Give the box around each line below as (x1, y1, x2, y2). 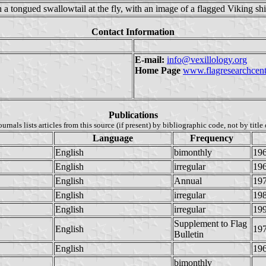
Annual (174, 175, 202, 186)
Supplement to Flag (174, 218, 247, 229)
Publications (108, 109, 158, 120)
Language (93, 132, 133, 143)
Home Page (135, 65, 183, 75)
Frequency (190, 132, 233, 143)
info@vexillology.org (167, 54, 247, 65)
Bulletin (174, 229, 204, 239)
